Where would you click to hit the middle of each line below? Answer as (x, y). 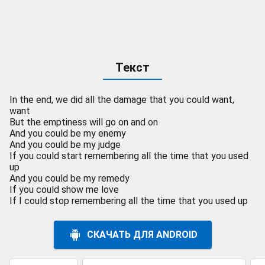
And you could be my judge (65, 145)
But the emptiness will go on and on (84, 122)
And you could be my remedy (70, 178)
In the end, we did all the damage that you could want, (122, 100)
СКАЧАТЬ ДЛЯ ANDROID (142, 235)
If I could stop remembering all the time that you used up (129, 201)
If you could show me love (64, 190)
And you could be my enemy (68, 133)
